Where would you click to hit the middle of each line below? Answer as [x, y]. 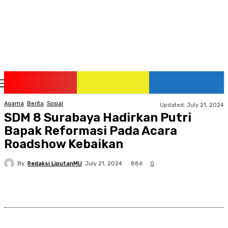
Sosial [55, 104]
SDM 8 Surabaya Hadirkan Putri [98, 118]
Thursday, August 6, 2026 [133, 83]
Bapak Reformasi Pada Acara [91, 131]
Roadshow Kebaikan [64, 144]
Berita [35, 104]
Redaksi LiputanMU [55, 163]
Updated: [173, 105]
